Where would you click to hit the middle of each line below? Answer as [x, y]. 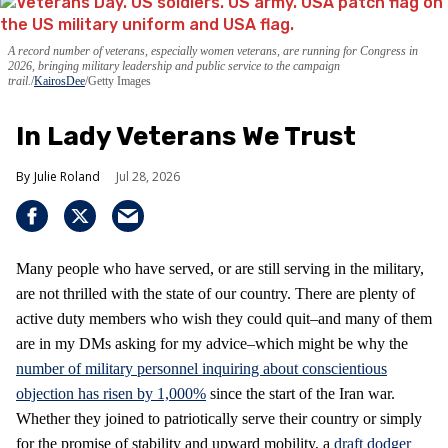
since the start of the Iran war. [300, 393]
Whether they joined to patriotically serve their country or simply [219, 418]
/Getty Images [118, 80]
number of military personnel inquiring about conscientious [201, 368]
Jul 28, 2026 [148, 176]
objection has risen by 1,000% [111, 393]
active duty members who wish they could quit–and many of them [224, 318]
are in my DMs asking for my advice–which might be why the [212, 343]
